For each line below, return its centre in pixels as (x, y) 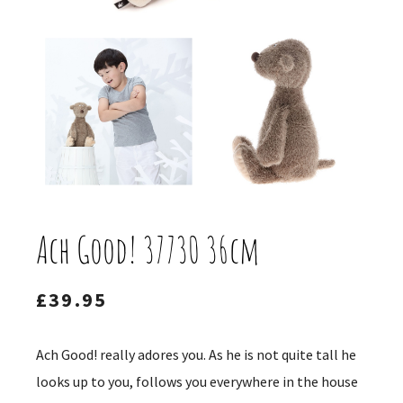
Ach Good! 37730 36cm (148, 250)
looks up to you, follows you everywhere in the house (197, 382)
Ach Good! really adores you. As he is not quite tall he (196, 355)
